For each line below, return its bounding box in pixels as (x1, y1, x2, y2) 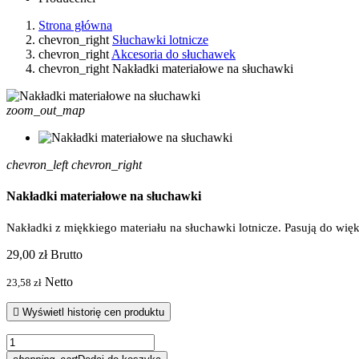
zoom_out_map (6, 103, 85, 117)
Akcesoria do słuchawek (111, 46, 236, 61)
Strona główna (38, 18, 112, 32)
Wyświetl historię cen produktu (22, 305, 164, 318)
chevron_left (6, 157, 68, 171)
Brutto (50, 247, 83, 261)
